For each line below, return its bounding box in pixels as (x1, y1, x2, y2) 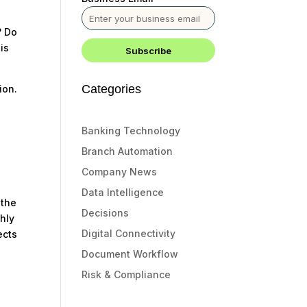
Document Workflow (82, 248, 179, 260)
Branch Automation (82, 145, 173, 157)
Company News (82, 166, 158, 177)
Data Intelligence (82, 186, 164, 198)
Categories (82, 82, 142, 96)
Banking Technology (82, 125, 181, 136)
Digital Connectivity (82, 228, 176, 239)
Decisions (82, 207, 130, 219)
